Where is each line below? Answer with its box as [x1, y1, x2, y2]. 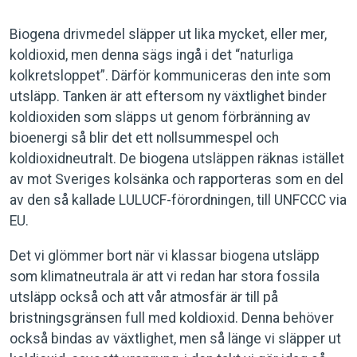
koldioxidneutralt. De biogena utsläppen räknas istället [10, 151, 344, 167]
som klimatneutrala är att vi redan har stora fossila [10, 269, 320, 284]
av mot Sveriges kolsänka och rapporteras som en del [10, 171, 343, 187]
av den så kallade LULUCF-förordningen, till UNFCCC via [10, 192, 347, 208]
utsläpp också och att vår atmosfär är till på [10, 289, 278, 305]
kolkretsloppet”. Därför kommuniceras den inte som [10, 68, 331, 84]
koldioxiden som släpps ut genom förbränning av [10, 109, 311, 125]
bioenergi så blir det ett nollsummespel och [10, 130, 279, 146]
